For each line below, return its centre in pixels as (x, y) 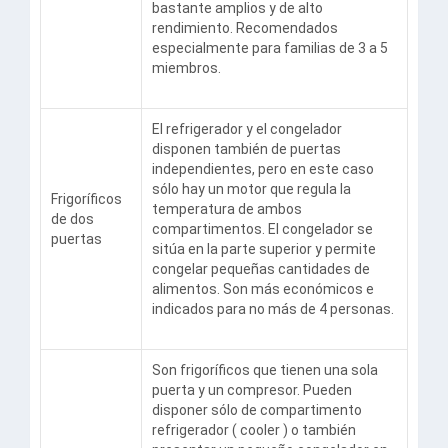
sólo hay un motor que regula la (251, 189)
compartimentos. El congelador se (262, 229)
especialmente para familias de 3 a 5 (270, 48)
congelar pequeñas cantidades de (261, 269)
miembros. (186, 68)
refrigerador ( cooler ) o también (254, 430)
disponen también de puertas (246, 149)
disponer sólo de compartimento (257, 410)
